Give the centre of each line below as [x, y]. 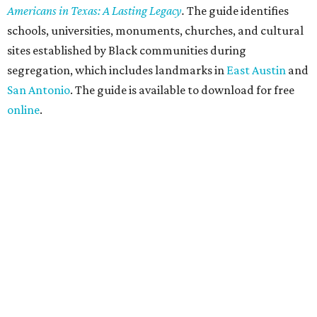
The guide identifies [238, 10]
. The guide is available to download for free [182, 90]
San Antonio [39, 90]
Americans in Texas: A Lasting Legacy [94, 10]
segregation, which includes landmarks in [117, 70]
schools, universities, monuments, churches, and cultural [155, 30]
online [23, 109]
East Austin [256, 70]
